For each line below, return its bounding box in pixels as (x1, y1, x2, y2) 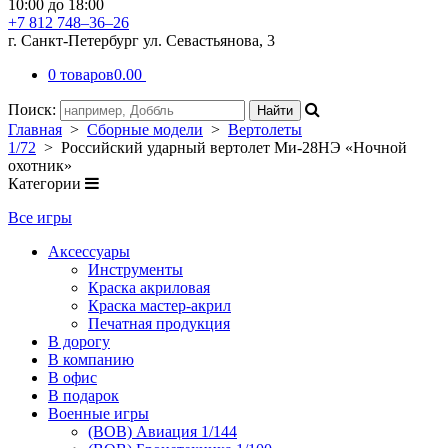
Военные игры (48, 405, 149, 422)
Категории (8, 175, 85, 192)
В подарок (48, 387, 119, 404)
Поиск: (8, 101, 60, 118)
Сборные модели (87, 121, 203, 138)
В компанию (48, 351, 134, 368)
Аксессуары (48, 243, 130, 260)
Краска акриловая (88, 279, 210, 296)
